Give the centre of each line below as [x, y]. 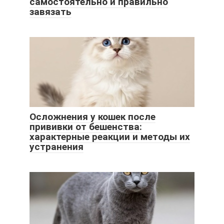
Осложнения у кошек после [92, 117]
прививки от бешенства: [86, 127]
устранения [56, 147]
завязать [50, 12]
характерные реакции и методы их [110, 137]
